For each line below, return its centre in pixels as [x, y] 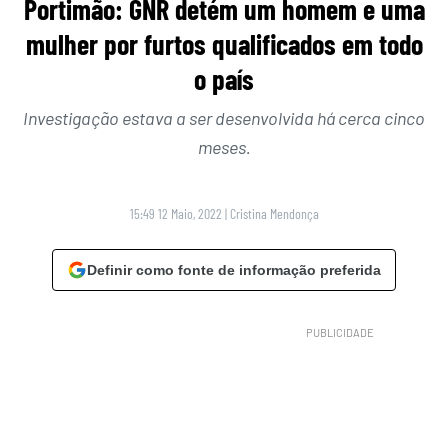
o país [224, 79]
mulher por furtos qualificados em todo [224, 44]
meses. [224, 147]
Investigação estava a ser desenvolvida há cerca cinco [224, 118]
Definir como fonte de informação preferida [234, 270]
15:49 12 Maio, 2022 [175, 214]
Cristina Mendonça [274, 214]
